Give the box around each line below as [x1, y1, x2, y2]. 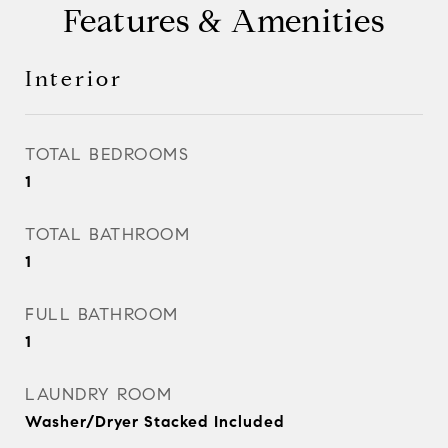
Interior [25, 66, 123, 92]
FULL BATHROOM [25, 304, 179, 325]
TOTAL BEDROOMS [25, 144, 189, 165]
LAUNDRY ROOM [25, 384, 172, 405]
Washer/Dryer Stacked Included [25, 412, 285, 431]
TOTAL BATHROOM [25, 224, 190, 245]
